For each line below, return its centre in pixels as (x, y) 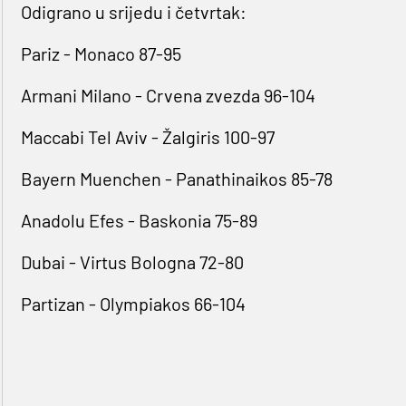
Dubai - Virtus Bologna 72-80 (132, 262)
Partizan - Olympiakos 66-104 (133, 304)
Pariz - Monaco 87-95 (101, 54)
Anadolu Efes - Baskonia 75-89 (139, 221)
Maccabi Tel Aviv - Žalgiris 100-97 (147, 137)
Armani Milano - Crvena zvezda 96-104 (168, 96)
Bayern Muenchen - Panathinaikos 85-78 (176, 179)
